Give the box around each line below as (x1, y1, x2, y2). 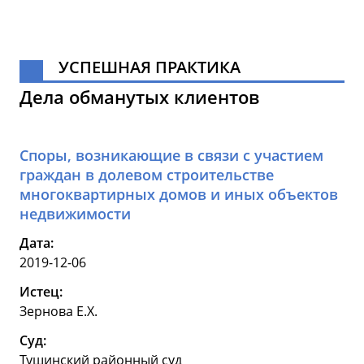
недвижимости (19, 204, 131, 224)
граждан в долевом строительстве (19, 165, 274, 185)
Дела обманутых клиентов (19, 84, 259, 110)
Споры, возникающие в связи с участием (19, 145, 323, 166)
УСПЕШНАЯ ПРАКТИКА (58, 56, 240, 79)
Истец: (19, 283, 63, 301)
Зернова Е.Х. (19, 302, 97, 321)
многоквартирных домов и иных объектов (19, 184, 338, 205)
